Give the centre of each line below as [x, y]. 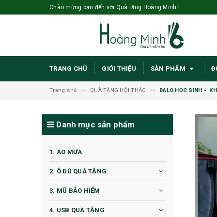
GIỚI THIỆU [119, 69]
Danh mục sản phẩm [95, 125]
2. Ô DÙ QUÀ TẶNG [78, 171]
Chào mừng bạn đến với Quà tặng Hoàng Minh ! [115, 7]
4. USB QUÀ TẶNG [77, 210]
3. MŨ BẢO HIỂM [75, 191]
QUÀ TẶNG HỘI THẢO [118, 91]
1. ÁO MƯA [66, 152]
